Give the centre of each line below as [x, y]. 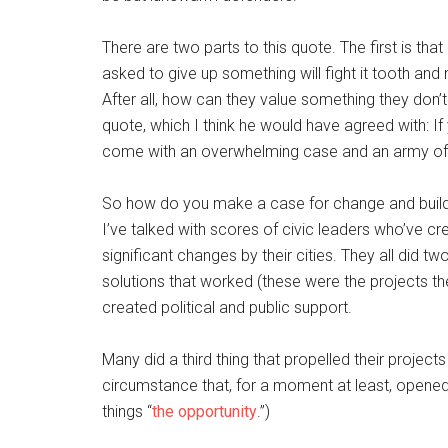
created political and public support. [227, 307]
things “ [127, 411]
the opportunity [204, 411]
